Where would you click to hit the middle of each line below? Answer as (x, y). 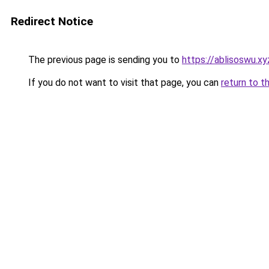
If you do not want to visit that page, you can (123, 83)
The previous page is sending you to (104, 60)
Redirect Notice (52, 21)
